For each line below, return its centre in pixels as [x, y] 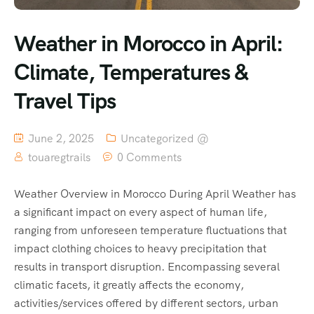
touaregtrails [59, 158]
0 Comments [149, 158]
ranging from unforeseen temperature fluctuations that [150, 231]
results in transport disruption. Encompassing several [147, 267]
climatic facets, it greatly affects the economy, [129, 285]
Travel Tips [65, 101]
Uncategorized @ [165, 139]
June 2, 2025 [60, 139]
